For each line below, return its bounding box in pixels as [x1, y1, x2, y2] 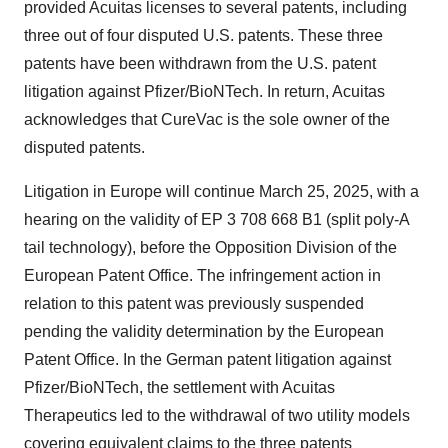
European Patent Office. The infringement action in [24, 267, 381, 284]
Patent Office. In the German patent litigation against [24, 351, 391, 368]
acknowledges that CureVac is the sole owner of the [24, 111, 390, 128]
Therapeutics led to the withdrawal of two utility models [24, 407, 410, 424]
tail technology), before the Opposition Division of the [24, 239, 397, 256]
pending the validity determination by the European [24, 323, 384, 340]
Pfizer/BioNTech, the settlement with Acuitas [24, 379, 335, 396]
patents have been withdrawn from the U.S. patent [24, 55, 376, 72]
